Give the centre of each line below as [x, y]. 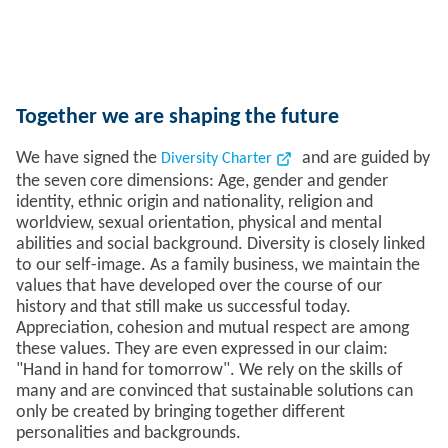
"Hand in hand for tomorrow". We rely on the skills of [209, 370]
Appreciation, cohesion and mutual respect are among [212, 328]
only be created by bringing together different [180, 412]
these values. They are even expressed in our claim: [202, 349]
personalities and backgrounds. [128, 433]
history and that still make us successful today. [183, 307]
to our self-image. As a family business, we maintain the [218, 265]
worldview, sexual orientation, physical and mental [199, 223]
